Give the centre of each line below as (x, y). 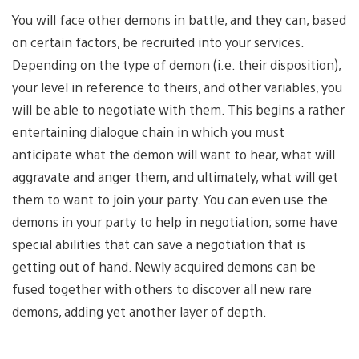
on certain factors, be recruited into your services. (158, 42)
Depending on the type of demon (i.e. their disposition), (176, 64)
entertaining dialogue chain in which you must (148, 131)
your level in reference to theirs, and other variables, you (177, 87)
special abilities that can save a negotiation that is (159, 244)
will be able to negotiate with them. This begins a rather (178, 109)
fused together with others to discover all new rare (162, 288)
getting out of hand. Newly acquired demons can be (164, 266)
